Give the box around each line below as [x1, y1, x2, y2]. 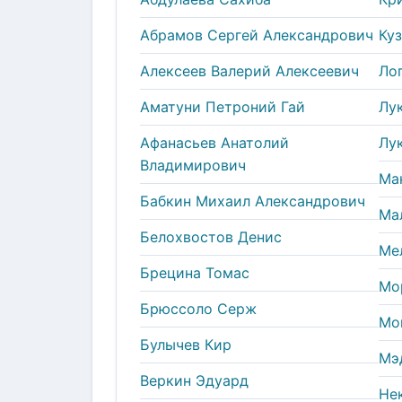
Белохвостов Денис [140, 227, 282, 246]
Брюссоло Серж [140, 299, 257, 318]
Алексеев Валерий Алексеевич [140, 61, 359, 80]
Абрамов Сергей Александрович [140, 25, 373, 44]
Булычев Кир [140, 335, 232, 354]
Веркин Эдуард [140, 371, 249, 389]
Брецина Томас [140, 263, 249, 282]
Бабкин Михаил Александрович [140, 191, 365, 210]
